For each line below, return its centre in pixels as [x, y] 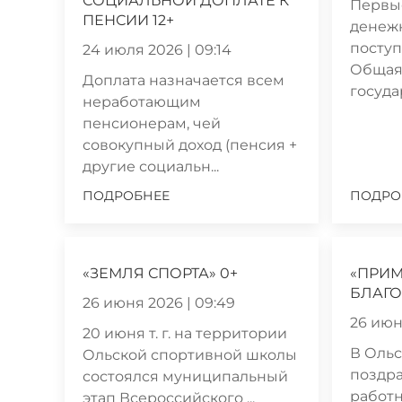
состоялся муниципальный [185, 376]
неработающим [142, 101]
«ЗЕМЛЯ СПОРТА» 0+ [160, 273]
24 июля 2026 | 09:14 [157, 49]
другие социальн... [151, 166]
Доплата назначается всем [184, 80]
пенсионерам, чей [152, 123]
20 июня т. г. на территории [185, 333]
